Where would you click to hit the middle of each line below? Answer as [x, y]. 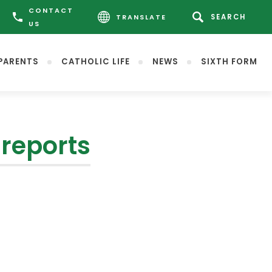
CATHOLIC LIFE [96, 62]
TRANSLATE [141, 17]
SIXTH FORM [229, 62]
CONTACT [51, 10]
